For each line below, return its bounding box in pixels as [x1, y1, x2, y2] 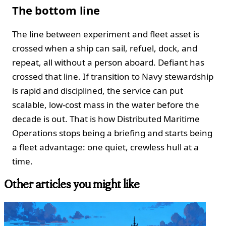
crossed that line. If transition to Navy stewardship [12, 70, 213, 82]
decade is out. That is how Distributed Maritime [12, 112, 200, 125]
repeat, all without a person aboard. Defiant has [12, 56, 204, 68]
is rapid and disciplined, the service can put [12, 84, 183, 96]
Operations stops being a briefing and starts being [12, 127, 212, 139]
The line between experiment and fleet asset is [12, 28, 199, 40]
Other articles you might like [4, 178, 140, 191]
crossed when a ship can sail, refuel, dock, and [12, 42, 197, 54]
